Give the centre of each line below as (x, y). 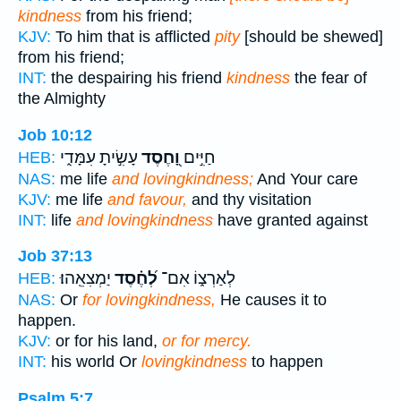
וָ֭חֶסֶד (159, 157)
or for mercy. (207, 341)
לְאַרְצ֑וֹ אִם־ (196, 279)
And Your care (306, 179)
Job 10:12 (55, 135)
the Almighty (62, 99)
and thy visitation (249, 199)
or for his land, (107, 341)
